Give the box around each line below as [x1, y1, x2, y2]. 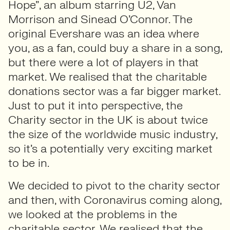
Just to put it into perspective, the [8, 98, 183, 113]
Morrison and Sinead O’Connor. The [8, 12, 193, 27]
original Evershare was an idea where [8, 26, 199, 41]
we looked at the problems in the [8, 207, 177, 222]
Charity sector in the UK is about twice [8, 112, 208, 127]
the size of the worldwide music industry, [8, 127, 217, 142]
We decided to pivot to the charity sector [8, 178, 220, 193]
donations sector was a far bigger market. [8, 84, 220, 99]
